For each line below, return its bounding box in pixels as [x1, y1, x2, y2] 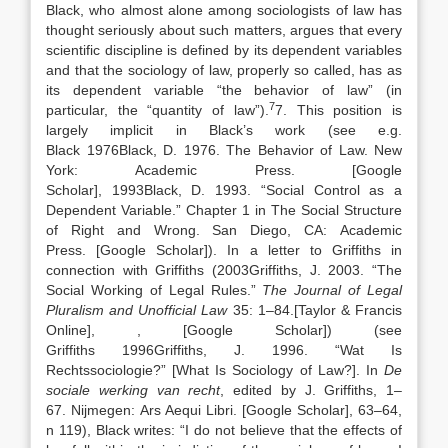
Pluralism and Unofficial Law [46, 302, 228, 318]
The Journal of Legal [262, 282, 402, 298]
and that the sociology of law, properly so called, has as [46, 62, 402, 78]
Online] [46, 322, 91, 338]
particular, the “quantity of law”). [46, 102, 269, 118]
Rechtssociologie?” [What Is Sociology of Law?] [46, 362, 356, 378]
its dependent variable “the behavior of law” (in [46, 82, 402, 98]
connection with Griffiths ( [46, 262, 217, 278]
